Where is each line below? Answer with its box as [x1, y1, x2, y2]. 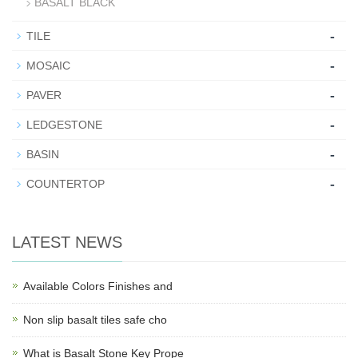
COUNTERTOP [26, 177, 105, 190]
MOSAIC [26, 58, 70, 72]
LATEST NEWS [12, 233, 122, 251]
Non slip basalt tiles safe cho [23, 312, 167, 326]
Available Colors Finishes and [23, 279, 173, 292]
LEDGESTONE [26, 117, 102, 131]
